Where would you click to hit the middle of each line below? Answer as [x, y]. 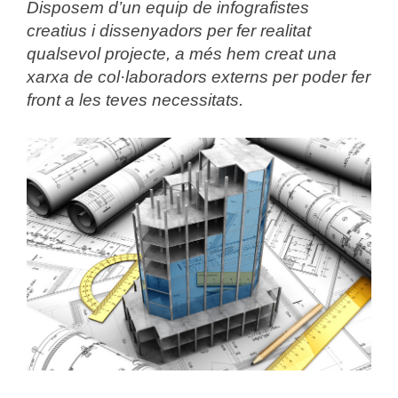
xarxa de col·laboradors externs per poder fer [199, 76]
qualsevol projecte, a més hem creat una [182, 53]
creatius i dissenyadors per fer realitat [169, 30]
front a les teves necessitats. [135, 99]
